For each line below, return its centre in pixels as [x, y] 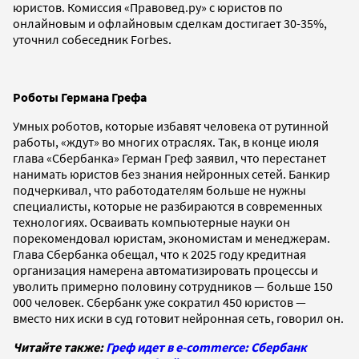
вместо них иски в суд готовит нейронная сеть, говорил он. [178, 318]
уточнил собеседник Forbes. [92, 39]
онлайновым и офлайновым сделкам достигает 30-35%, [170, 23]
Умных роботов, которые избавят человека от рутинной [171, 125]
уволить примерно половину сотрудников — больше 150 [173, 286]
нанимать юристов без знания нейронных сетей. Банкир [171, 173]
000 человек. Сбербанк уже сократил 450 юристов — [159, 302]
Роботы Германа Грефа [80, 97]
